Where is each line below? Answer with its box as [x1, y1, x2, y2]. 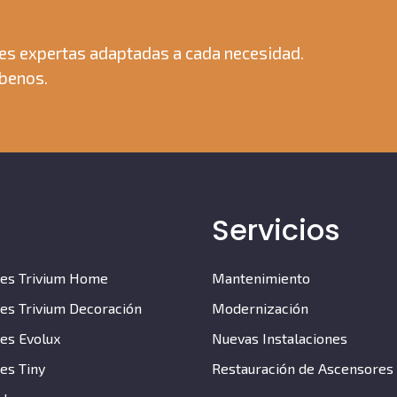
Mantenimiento [212, 269, 310, 287]
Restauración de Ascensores [212, 360, 393, 378]
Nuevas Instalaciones [212, 330, 347, 347]
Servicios [212, 210, 340, 251]
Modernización [212, 300, 308, 317]
